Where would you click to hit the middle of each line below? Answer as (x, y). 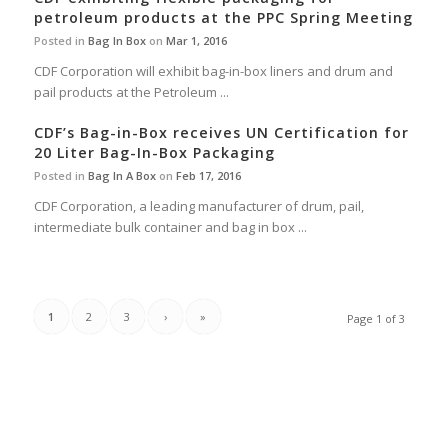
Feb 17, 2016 (208, 176)
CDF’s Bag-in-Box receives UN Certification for (221, 133)
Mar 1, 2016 (196, 41)
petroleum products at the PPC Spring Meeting (223, 18)
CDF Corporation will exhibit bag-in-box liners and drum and (213, 71)
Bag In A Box (121, 176)
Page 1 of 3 (376, 319)
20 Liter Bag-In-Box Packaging (154, 153)
